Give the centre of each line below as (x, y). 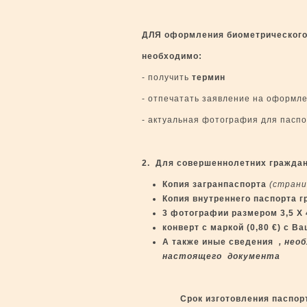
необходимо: (172, 56)
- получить (165, 77)
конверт (181, 228)
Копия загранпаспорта (216, 184)
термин (207, 77)
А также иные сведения (218, 242)
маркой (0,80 (241, 228)
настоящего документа (221, 256)
